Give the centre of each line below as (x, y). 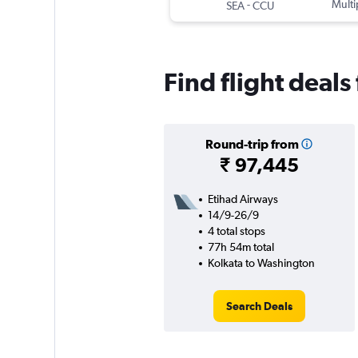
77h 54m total (241, 247)
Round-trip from (252, 144)
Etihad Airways (243, 199)
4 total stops (236, 231)
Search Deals (259, 306)
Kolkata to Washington (261, 263)
